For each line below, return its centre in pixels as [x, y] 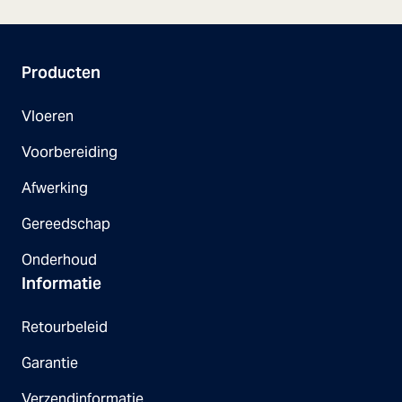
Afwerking [55, 188]
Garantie [50, 363]
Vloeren [48, 116]
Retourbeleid [65, 327]
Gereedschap [66, 223]
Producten [61, 72]
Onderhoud [59, 259]
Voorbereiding [70, 152]
